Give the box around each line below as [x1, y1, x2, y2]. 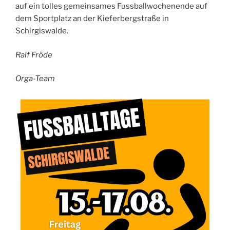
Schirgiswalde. [15, 26, 68, 36]
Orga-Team [15, 74, 55, 84]
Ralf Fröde [15, 50, 52, 60]
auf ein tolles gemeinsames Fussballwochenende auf [15, 2, 207, 11]
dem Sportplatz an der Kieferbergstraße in [15, 14, 169, 24]
